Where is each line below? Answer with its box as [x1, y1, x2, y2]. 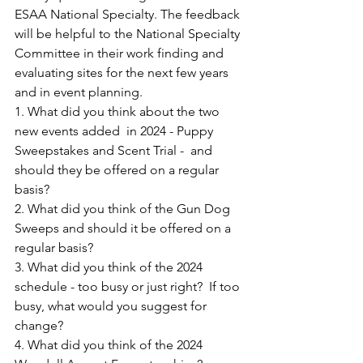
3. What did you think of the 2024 [15, 259, 206, 275]
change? [15, 318, 63, 334]
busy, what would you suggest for [15, 298, 210, 314]
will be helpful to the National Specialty [15, 26, 243, 42]
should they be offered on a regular [15, 162, 222, 178]
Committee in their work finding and [15, 45, 227, 62]
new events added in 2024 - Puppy [15, 123, 216, 139]
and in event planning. [15, 84, 149, 100]
